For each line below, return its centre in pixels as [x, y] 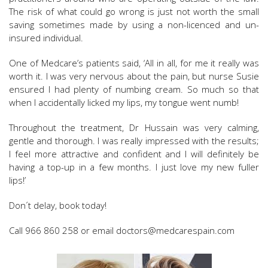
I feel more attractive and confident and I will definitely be [134, 153]
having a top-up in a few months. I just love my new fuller [134, 167]
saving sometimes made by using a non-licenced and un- [134, 24]
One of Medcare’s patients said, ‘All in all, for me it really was [134, 63]
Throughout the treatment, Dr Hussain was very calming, [134, 127]
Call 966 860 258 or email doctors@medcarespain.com [122, 230]
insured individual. [46, 37]
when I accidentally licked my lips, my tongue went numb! [124, 102]
